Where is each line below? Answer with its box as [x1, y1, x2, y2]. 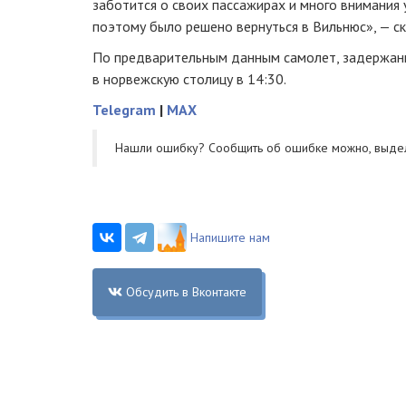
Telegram [92, 101, 156, 119]
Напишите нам [190, 229, 270, 246]
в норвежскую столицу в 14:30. [92, 70, 289, 88]
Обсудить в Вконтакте [125, 284, 246, 300]
